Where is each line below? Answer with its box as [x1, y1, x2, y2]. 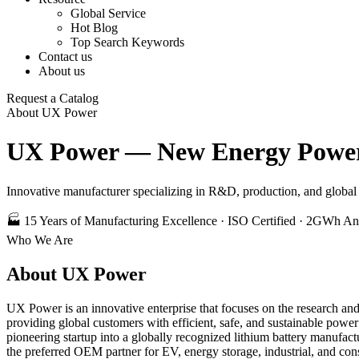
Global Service [71, 6, 146, 20]
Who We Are [6, 232, 73, 247]
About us [38, 64, 85, 78]
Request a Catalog [6, 91, 99, 105]
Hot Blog [71, 21, 118, 34]
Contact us [38, 50, 92, 63]
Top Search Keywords [71, 35, 184, 49]
